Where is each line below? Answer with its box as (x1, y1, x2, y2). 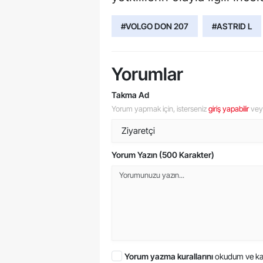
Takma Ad (112, 89, 149, 100)
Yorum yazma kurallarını (124, 251, 215, 261)
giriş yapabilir (208, 103, 249, 113)
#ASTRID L (212, 21, 252, 31)
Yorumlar (112, 63, 183, 85)
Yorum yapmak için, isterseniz (112, 103, 208, 113)
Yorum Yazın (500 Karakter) (112, 149, 214, 160)
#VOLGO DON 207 (121, 21, 188, 31)
